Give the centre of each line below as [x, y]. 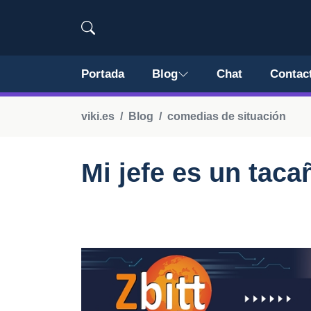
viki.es [98, 116]
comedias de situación [227, 116]
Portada [103, 74]
